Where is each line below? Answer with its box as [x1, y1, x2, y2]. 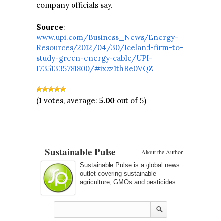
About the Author [141, 147, 183, 156]
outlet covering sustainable [80, 169, 156, 177]
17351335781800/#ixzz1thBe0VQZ [37, 63, 153, 73]
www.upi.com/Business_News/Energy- [37, 32, 178, 42]
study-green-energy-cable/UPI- [37, 53, 152, 63]
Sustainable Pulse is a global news [80, 161, 180, 169]
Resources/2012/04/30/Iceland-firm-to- [37, 42, 183, 52]
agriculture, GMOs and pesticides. [80, 178, 178, 185]
